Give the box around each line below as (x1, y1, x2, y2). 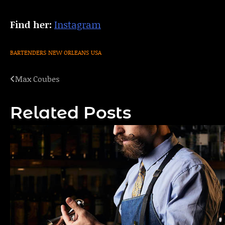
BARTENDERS (10, 48, 46, 57)
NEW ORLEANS (48, 48, 89, 57)
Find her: (10, 17, 52, 31)
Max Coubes (15, 73, 60, 85)
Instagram (54, 17, 101, 31)
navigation (10, 92, 79, 107)
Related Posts (10, 102, 131, 123)
